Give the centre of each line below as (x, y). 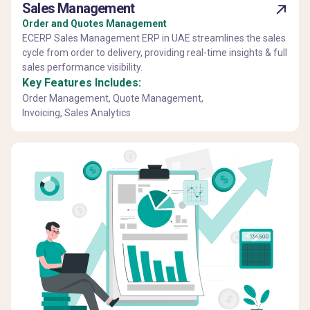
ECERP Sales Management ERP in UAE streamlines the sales (154, 38)
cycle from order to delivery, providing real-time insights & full (155, 53)
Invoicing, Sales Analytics (76, 113)
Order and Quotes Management (94, 24)
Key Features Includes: (82, 83)
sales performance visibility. (82, 67)
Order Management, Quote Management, (113, 99)
